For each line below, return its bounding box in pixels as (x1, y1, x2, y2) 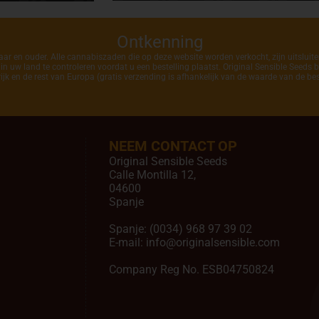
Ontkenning (116, 32, 203, 53)
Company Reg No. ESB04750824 (109, 263, 274, 277)
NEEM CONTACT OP (109, 137, 237, 155)
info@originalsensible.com (146, 236, 280, 250)
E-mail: (109, 236, 146, 250)
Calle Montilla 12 (109, 168, 194, 182)
